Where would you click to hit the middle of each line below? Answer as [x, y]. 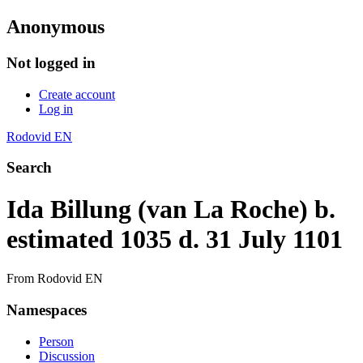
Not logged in [51, 62]
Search [29, 168]
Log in [56, 109]
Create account [77, 94]
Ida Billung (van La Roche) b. [171, 209]
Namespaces [47, 310]
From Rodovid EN [55, 279]
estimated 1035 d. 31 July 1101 [175, 239]
